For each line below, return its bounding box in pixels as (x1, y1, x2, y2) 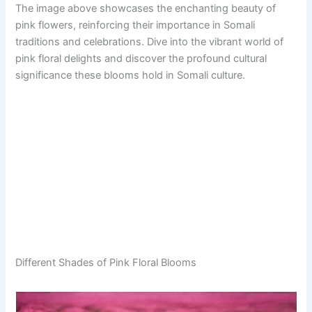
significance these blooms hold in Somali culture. (15, 69, 246, 82)
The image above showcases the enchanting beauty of (15, 2, 276, 15)
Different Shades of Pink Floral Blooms (15, 256, 197, 270)
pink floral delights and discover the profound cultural (15, 52, 267, 65)
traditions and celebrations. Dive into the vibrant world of (15, 36, 284, 49)
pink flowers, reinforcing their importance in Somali (15, 19, 256, 32)
